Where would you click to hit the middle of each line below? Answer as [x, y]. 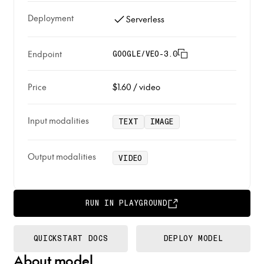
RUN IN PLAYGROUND [127, 203]
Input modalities [58, 121]
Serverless [146, 19]
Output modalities [62, 157]
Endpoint [44, 54]
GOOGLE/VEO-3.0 [145, 54]
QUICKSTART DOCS [71, 239]
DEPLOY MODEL [193, 239]
